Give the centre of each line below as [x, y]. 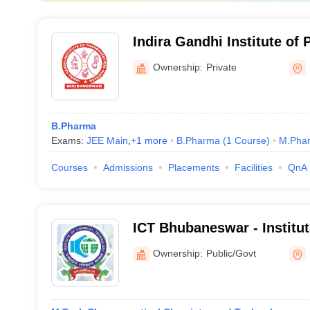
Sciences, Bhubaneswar [211, 60]
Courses [69, 167]
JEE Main [107, 140]
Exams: [69, 140]
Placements [193, 167]
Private [221, 67]
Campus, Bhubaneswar [209, 264]
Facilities [253, 167]
